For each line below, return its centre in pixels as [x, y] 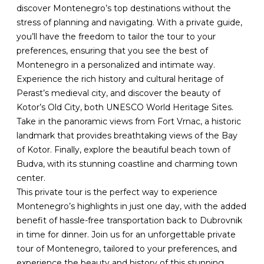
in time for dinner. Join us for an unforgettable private [126, 235]
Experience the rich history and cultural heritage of [120, 79]
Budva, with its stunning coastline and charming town [127, 164]
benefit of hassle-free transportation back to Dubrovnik [130, 221]
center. [31, 178]
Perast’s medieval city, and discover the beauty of [119, 93]
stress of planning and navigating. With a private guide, [130, 23]
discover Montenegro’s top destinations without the [124, 9]
